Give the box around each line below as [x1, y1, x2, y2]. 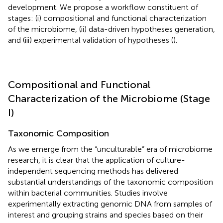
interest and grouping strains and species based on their [8, 210, 203, 220]
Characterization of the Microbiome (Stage [8, 92, 210, 105]
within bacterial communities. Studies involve [8, 188, 168, 198]
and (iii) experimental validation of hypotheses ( [8, 35, 173, 45]
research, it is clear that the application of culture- [8, 155, 185, 165]
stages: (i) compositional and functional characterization [8, 13, 207, 23]
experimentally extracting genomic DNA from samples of [8, 199, 212, 209]
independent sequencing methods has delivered [8, 166, 178, 176]
